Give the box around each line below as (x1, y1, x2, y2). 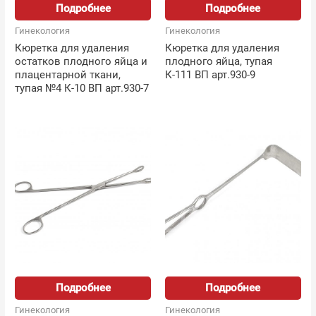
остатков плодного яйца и (15, 54, 148, 68)
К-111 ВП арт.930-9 (165, 68, 255, 81)
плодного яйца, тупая (165, 54, 272, 68)
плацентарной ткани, (15, 68, 121, 81)
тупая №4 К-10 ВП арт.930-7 (15, 81, 150, 95)
